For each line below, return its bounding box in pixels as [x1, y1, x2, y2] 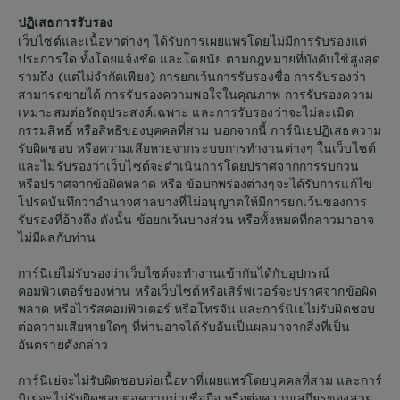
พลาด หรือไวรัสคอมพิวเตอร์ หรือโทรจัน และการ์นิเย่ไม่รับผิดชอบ [18, 300, 375, 316]
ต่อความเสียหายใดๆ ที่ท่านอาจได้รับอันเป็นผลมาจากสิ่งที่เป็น [18, 318, 351, 334]
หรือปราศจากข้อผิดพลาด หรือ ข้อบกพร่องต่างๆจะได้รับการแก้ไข [18, 175, 372, 191]
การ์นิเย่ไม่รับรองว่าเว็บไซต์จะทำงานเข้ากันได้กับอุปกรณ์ [18, 264, 330, 280]
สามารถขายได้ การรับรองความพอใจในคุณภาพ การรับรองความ [18, 86, 373, 102]
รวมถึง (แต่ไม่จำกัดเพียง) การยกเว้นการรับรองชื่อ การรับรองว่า [18, 68, 366, 84]
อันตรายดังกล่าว [18, 336, 109, 352]
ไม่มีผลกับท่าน [18, 229, 96, 245]
